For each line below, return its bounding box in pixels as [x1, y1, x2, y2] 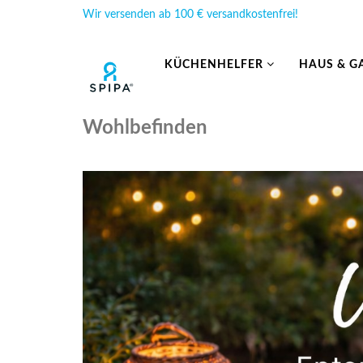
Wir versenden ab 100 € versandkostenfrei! [83, 9, 298, 20]
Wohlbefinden [83, 118, 207, 138]
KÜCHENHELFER [164, 59, 267, 70]
